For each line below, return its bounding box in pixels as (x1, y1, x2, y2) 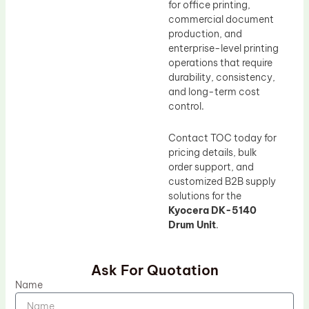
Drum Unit (168, 218, 216, 231)
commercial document (168, 13, 274, 26)
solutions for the (168, 189, 241, 202)
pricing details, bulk (168, 146, 257, 159)
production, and (168, 28, 242, 41)
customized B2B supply (168, 175, 276, 188)
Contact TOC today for (168, 131, 277, 144)
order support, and (168, 160, 254, 173)
